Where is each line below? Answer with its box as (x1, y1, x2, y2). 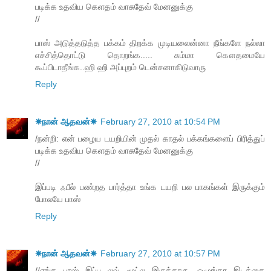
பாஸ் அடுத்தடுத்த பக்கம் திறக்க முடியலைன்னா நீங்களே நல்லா (35, 38, 265, 48)
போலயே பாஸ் (35, 194, 80, 204)
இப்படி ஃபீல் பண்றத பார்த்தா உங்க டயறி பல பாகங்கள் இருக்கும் (35, 182, 265, 192)
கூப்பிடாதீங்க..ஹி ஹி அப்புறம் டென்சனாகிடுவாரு (35, 62, 206, 73)
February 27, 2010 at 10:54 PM (100, 117, 220, 127)
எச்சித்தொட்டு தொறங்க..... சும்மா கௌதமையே (35, 50, 265, 60)
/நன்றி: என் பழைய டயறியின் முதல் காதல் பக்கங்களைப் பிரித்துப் (35, 134, 265, 144)
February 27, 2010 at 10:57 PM (100, 249, 220, 259)
